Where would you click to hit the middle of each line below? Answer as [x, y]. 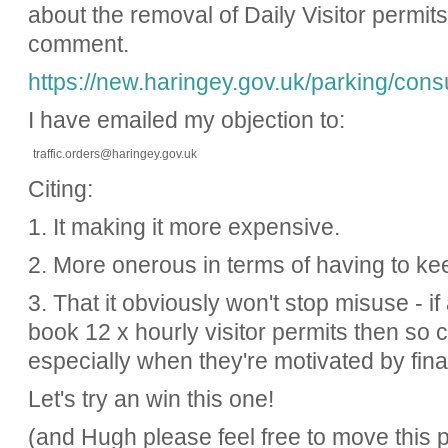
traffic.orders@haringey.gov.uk [114, 154]
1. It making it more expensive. [183, 226]
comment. [78, 43]
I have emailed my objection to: [186, 120]
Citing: [60, 188]
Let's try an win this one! [150, 399]
